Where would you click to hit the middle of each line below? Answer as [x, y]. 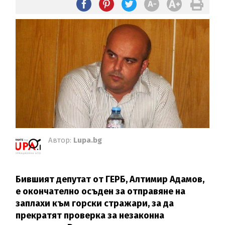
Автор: [61, 140]
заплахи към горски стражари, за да [95, 203]
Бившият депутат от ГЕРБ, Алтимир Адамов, [110, 179]
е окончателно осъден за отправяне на [101, 191]
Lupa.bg [88, 140]
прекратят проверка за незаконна [90, 215]
